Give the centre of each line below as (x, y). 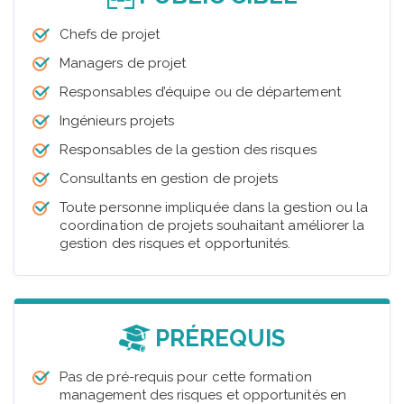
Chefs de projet (110, 35)
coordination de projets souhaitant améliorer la (212, 226)
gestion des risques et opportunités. (175, 244)
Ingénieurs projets (117, 121)
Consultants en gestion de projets (169, 179)
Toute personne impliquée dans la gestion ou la (214, 208)
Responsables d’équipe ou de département (200, 92)
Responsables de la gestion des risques (188, 150)
